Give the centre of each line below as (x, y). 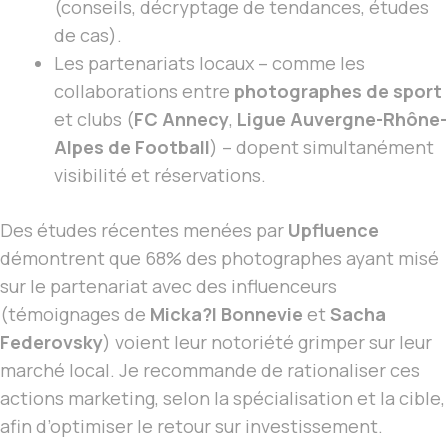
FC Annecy (181, 119)
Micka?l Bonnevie (226, 314)
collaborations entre (144, 91)
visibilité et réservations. (160, 175)
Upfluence (333, 230)
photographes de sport (338, 91)
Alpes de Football (132, 147)
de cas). (88, 35)
